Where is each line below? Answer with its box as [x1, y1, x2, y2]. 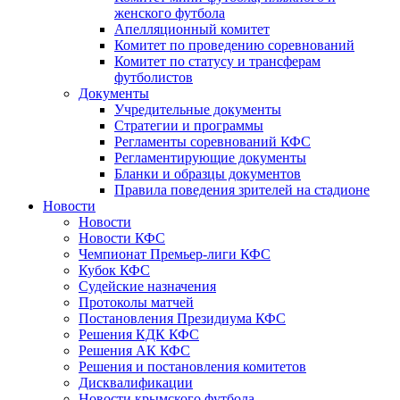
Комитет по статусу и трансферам [114, 54, 321, 69]
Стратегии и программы [114, 118, 263, 133]
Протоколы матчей [79, 295, 194, 310]
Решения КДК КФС [79, 327, 199, 342]
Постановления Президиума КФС [79, 311, 286, 326]
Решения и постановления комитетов [79, 359, 306, 374]
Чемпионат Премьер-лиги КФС [79, 246, 271, 262]
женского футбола [114, 5, 225, 21]
